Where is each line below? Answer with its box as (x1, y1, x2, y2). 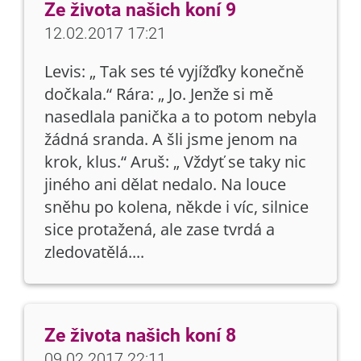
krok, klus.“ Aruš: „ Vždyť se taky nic (44, 151, 306, 172)
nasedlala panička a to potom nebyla (44, 106, 317, 127)
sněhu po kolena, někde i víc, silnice (44, 196, 309, 218)
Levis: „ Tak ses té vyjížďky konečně (44, 60, 304, 82)
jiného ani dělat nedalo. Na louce (44, 173, 286, 195)
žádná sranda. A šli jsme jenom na (44, 128, 297, 150)
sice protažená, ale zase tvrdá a (44, 218, 275, 240)
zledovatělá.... (44, 241, 144, 263)
